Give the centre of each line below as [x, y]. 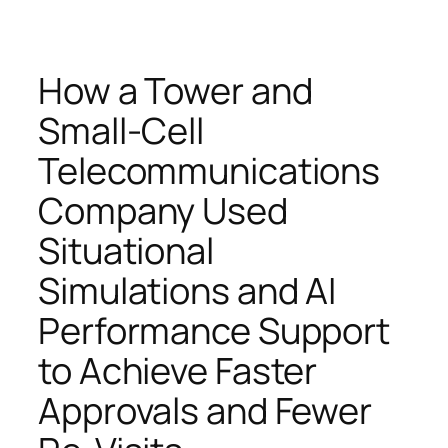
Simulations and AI [187, 290]
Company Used [163, 210]
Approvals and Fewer [205, 410]
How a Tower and [175, 90]
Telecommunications [209, 170]
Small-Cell [121, 130]
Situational [126, 250]
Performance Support [214, 330]
